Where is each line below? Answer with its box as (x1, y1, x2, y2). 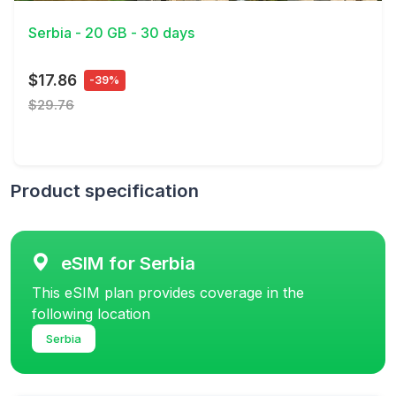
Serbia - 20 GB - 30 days (28, 24, 194, 42)
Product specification (11, 179, 199, 202)
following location (32, 304, 150, 323)
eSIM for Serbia (61, 251, 195, 274)
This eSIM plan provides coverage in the (32, 283, 304, 301)
